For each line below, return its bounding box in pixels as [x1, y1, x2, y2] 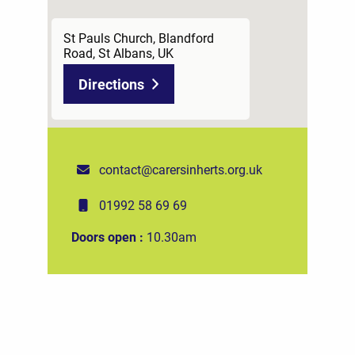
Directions [78, 74, 144, 94]
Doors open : [71, 228, 147, 246]
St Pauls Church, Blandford [63, 29, 214, 46]
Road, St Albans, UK [63, 44, 174, 61]
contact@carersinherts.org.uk [99, 161, 262, 178]
